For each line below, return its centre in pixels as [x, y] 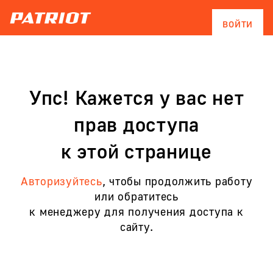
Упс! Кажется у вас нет [136, 97]
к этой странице [136, 151]
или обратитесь [136, 196]
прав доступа [136, 124]
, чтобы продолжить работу [177, 181]
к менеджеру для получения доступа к [136, 211]
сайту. [136, 227]
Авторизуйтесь [61, 181]
